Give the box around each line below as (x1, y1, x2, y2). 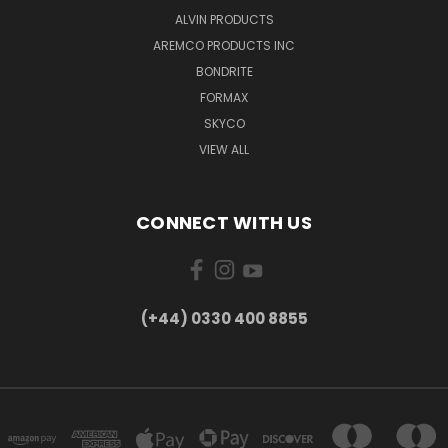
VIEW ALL (199, 141, 249, 158)
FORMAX (200, 89, 248, 106)
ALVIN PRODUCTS (174, 11, 274, 28)
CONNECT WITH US (136, 210, 312, 235)
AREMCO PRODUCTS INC (153, 37, 295, 54)
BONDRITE (195, 63, 253, 80)
